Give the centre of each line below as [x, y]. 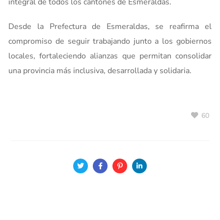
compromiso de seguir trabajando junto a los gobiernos [110, 41]
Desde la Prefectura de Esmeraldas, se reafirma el [110, 27]
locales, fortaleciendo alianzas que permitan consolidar [110, 56]
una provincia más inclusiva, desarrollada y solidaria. [100, 71]
